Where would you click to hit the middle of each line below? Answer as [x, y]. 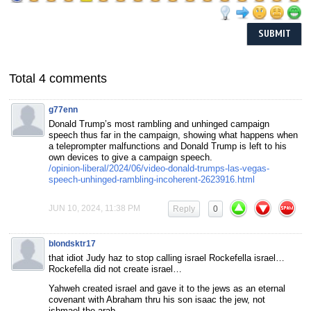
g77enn [63, 109]
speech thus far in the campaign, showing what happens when [173, 135]
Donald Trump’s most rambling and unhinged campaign [159, 124]
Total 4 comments [58, 78]
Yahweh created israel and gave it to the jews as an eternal [167, 288]
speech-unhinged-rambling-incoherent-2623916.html [152, 179]
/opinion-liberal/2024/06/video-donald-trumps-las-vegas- [159, 168]
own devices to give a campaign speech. [131, 157]
